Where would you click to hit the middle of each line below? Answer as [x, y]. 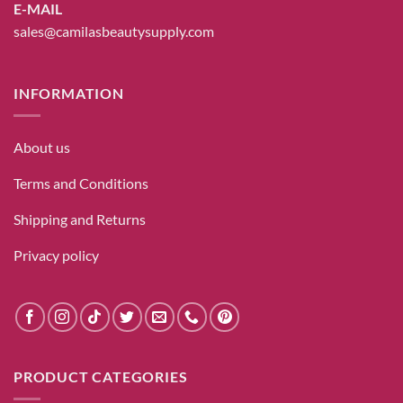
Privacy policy [56, 255]
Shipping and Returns [80, 219]
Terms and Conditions [81, 183]
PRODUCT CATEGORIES [101, 377]
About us [42, 147]
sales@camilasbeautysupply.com [114, 31]
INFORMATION [69, 94]
